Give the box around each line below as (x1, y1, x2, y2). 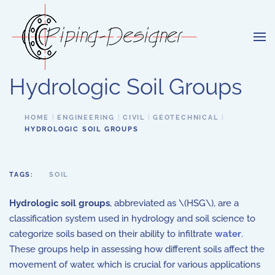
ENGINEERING (57, 114, 115, 122)
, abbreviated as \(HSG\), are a (110, 198, 239, 209)
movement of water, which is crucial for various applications (9, 259, 260, 270)
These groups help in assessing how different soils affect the (9, 244, 265, 255)
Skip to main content (21, 23, 114, 34)
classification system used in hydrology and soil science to (9, 213, 255, 224)
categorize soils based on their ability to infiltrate (9, 228, 215, 239)
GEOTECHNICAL (153, 114, 219, 122)
